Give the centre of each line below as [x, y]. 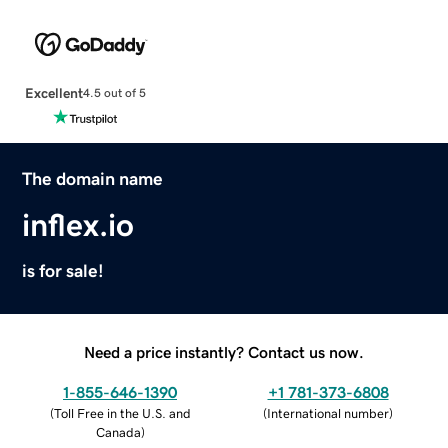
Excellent [53, 92]
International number [328, 413]
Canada [118, 432]
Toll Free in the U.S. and [122, 413]
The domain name [93, 178]
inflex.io [78, 224]
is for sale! [63, 270]
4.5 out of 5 [114, 93]
